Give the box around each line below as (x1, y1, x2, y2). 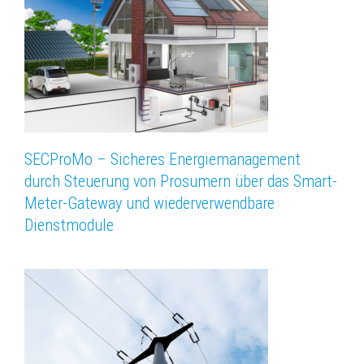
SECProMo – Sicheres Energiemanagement (24, 149, 301, 170)
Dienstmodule (24, 215, 114, 236)
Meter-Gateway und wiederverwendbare (24, 193, 275, 214)
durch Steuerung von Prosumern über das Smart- (24, 171, 337, 192)
